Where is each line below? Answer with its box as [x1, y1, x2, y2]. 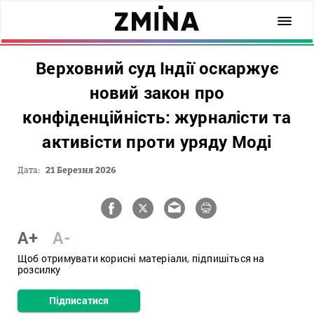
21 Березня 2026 [46, 165, 116, 175]
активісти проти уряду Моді [42, 130, 272, 153]
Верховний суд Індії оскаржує [36, 57, 278, 79]
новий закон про [89, 81, 225, 104]
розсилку [18, 263, 61, 276]
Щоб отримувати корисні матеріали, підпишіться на [18, 252, 265, 265]
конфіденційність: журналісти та [22, 106, 292, 128]
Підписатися [48, 294, 109, 307]
